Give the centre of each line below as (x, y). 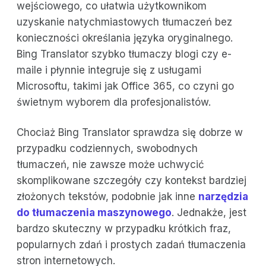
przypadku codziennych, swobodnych (107, 149)
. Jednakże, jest (209, 213)
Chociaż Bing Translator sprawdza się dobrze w (130, 133)
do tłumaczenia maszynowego (94, 213)
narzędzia (223, 197)
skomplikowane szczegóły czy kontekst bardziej (132, 181)
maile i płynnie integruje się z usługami (109, 70)
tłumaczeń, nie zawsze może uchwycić (110, 165)
